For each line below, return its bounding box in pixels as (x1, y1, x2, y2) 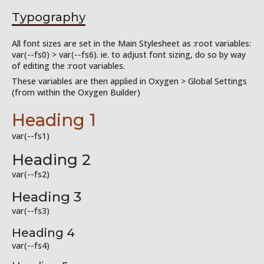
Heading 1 (12, 109, 96, 130)
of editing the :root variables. (12, 60, 125, 71)
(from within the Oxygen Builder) (12, 86, 140, 98)
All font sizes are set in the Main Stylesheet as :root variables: (12, 37, 251, 49)
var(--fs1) (12, 130, 49, 141)
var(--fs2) (12, 168, 49, 180)
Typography (12, 9, 85, 24)
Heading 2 (12, 150, 91, 169)
